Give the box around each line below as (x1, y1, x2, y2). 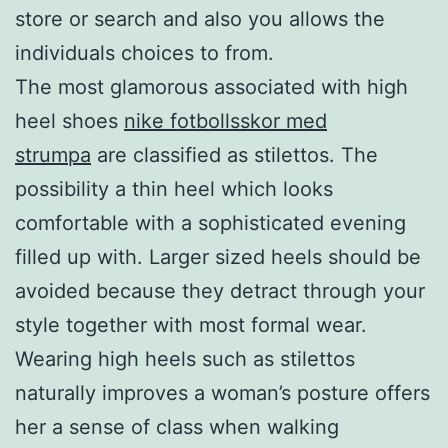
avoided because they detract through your (15, 278, 425, 303)
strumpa (15, 142, 91, 167)
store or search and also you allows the (15, 6, 385, 31)
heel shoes (15, 108, 124, 133)
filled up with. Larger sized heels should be (15, 244, 421, 269)
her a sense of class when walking (15, 414, 339, 439)
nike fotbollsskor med (124, 108, 327, 133)
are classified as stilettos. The (91, 142, 378, 167)
